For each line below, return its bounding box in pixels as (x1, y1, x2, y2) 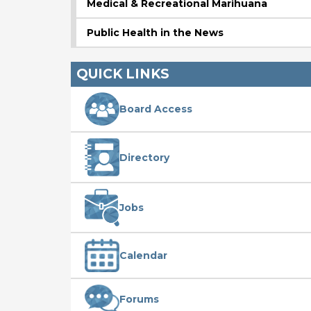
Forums (119, 292, 159, 305)
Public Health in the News (87, 26, 224, 39)
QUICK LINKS (76, 65, 169, 82)
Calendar (119, 249, 167, 262)
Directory (119, 151, 169, 164)
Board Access (119, 102, 192, 115)
